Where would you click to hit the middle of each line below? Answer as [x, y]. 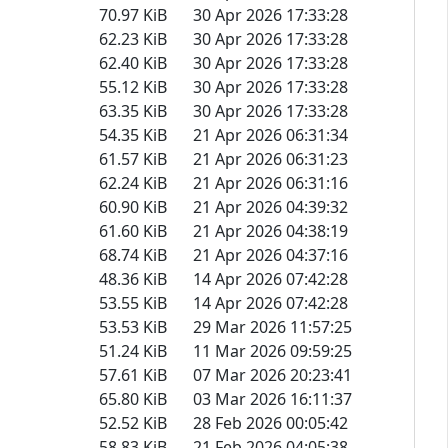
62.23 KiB [133, 38]
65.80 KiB [133, 398]
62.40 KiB [133, 62]
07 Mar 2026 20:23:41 [272, 374]
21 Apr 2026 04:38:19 [270, 230]
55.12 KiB [133, 86]
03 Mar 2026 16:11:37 [272, 398]
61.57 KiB [133, 158]
